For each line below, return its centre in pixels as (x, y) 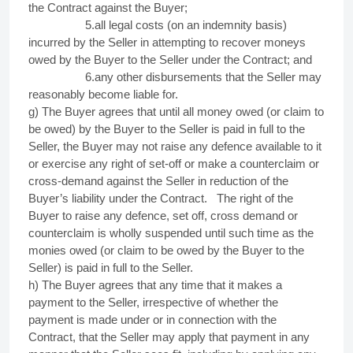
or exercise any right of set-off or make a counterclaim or (174, 163)
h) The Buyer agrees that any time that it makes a (155, 285)
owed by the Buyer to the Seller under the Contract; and (170, 59)
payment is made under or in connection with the (152, 320)
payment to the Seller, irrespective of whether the (153, 302)
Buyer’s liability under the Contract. (119, 198)
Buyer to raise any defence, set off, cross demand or (163, 216)
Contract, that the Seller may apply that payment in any (169, 337)
